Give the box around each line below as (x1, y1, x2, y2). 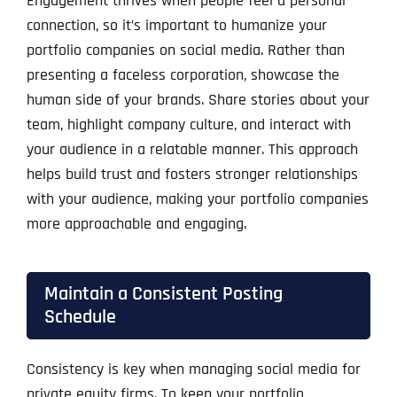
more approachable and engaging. (26, 214, 246, 235)
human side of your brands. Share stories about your (26, 90, 370, 111)
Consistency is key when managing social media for (26, 359, 361, 380)
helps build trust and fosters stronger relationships (26, 164, 358, 185)
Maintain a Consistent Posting (43, 282, 283, 307)
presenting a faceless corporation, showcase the (26, 65, 339, 86)
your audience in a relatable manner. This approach (26, 139, 358, 160)
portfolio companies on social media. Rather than (26, 40, 345, 61)
